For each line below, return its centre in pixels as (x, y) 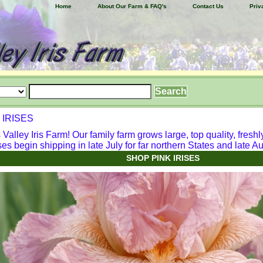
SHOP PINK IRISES (163, 158)
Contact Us (208, 6)
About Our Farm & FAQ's (132, 6)
